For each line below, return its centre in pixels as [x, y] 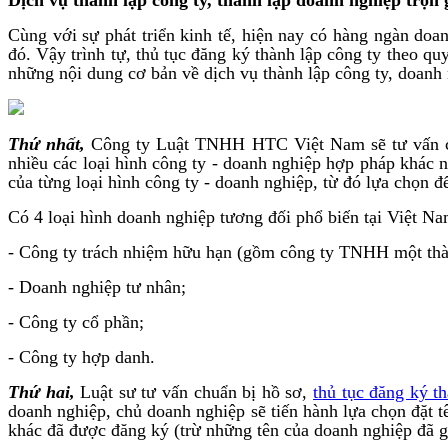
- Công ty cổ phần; [76, 321]
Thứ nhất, [47, 143]
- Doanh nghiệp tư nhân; [97, 286]
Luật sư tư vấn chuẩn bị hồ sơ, [194, 391]
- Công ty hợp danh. [81, 356]
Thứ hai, [41, 391]
